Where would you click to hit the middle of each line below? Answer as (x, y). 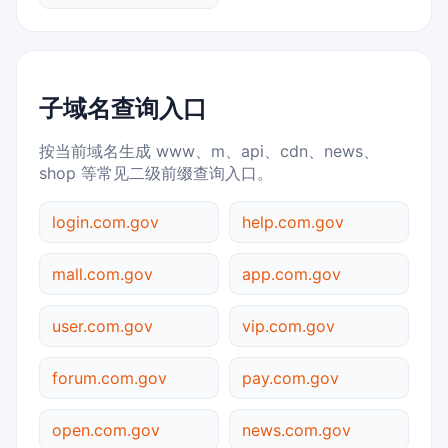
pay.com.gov (290, 378)
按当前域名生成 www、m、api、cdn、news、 (209, 151)
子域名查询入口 (123, 109)
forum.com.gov (109, 378)
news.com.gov (296, 430)
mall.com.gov (102, 274)
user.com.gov (102, 326)
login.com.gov (105, 222)
